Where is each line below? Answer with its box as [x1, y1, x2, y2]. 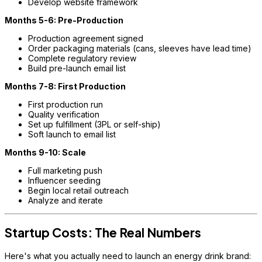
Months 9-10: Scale [5, 147, 86, 157]
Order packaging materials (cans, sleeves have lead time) [28, 43, 251, 53]
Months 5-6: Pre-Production [5, 15, 123, 25]
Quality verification [28, 109, 99, 119]
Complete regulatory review [28, 53, 136, 63]
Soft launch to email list [28, 129, 116, 139]
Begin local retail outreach [28, 185, 129, 195]
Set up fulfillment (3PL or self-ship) [28, 119, 161, 129]
